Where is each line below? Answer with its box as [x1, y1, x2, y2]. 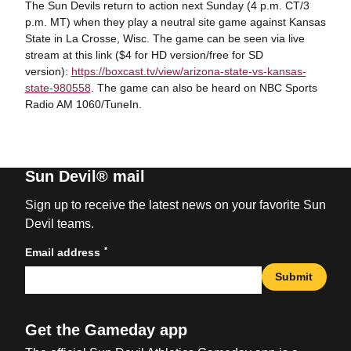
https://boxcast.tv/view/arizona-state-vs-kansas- [71, 64, 306, 78]
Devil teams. [24, 216, 94, 230]
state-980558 [24, 81, 91, 94]
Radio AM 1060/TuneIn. [24, 97, 142, 110]
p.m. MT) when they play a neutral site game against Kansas [24, 15, 326, 28]
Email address [24, 245, 100, 259]
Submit [275, 270, 313, 284]
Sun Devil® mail [24, 167, 145, 185]
